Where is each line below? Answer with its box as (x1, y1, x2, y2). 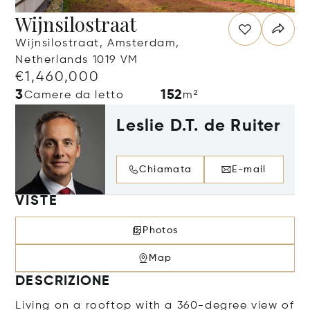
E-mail (232, 164, 266, 174)
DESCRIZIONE (15, 274, 111, 289)
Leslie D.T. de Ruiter (116, 118, 282, 134)
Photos (143, 225, 179, 235)
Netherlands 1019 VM (15, 55, 138, 66)
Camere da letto (24, 90, 125, 101)
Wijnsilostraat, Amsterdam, (15, 38, 181, 49)
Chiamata (139, 164, 192, 174)
